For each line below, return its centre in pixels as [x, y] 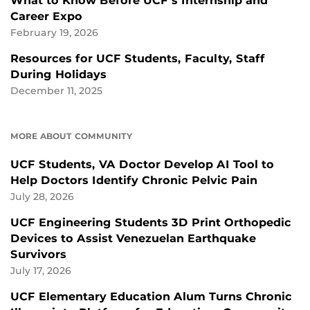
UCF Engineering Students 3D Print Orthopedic [151, 222]
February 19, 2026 [54, 32]
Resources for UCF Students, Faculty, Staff [138, 58]
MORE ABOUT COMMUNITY [71, 136]
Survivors [38, 254]
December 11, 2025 [56, 90]
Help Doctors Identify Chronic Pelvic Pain [134, 180]
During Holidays [58, 74]
